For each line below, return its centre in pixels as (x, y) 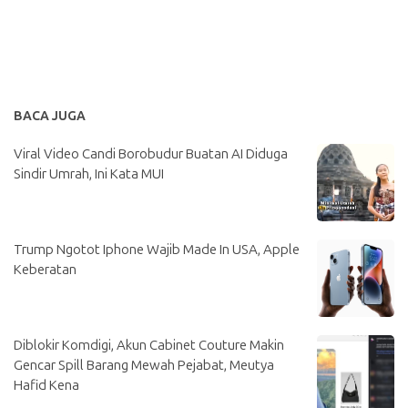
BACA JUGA (50, 116)
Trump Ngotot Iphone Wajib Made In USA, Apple (157, 250)
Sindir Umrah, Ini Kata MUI (89, 174)
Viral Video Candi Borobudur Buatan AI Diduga (151, 154)
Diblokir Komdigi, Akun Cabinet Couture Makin (149, 345)
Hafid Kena (46, 385)
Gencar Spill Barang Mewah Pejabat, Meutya (144, 365)
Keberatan (45, 270)
